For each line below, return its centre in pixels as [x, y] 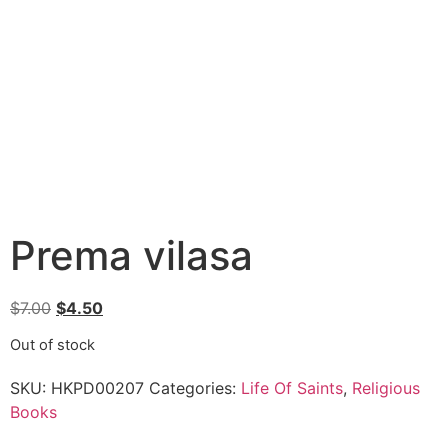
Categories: [195, 388]
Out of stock [52, 345]
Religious [386, 388]
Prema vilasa [131, 256]
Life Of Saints [292, 388]
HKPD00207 [97, 388]
